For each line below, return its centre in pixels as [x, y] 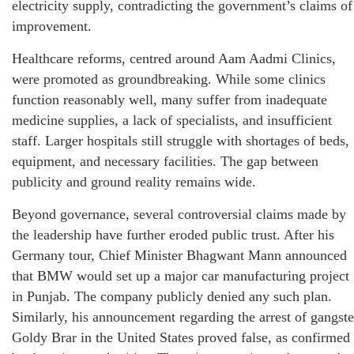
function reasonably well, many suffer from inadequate [169, 99]
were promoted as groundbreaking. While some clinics [169, 79]
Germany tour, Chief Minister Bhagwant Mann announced [179, 255]
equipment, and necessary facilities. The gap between [165, 161]
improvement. [52, 26]
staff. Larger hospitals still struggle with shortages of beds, [181, 140]
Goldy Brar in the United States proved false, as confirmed [181, 337]
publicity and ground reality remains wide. [134, 181]
